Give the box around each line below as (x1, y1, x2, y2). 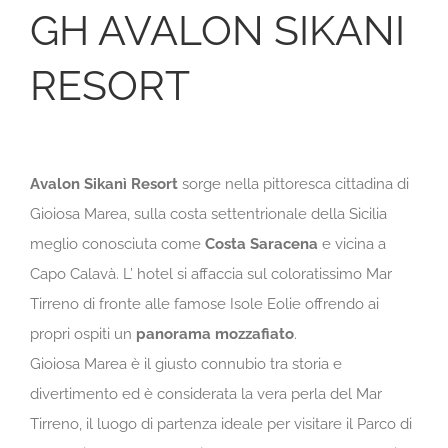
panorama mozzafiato (136, 324, 294, 343)
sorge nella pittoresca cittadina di (178, 174, 409, 193)
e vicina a (318, 234, 386, 253)
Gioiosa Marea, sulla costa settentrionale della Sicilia (30, 204, 387, 223)
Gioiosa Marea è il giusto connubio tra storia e (30, 354, 342, 373)
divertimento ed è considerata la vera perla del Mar (30, 384, 382, 403)
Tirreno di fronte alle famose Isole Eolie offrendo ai (30, 294, 379, 313)
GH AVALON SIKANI (30, 6, 405, 56)
